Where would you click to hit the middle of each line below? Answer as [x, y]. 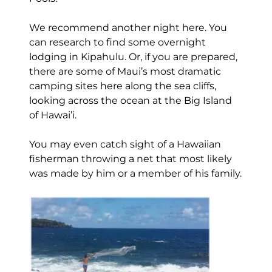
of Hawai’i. [53, 115]
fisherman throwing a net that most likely [130, 159]
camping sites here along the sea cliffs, [122, 86]
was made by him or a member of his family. [135, 174]
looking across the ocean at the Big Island [130, 101]
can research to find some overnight [117, 42]
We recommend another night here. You [128, 28]
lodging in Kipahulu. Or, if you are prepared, [133, 57]
